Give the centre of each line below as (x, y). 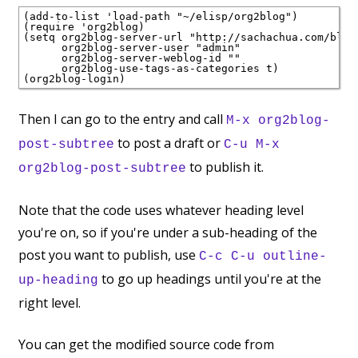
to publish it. (225, 167)
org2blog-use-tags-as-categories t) (151, 68)
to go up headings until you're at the (210, 278)
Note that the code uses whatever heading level (161, 210)
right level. (50, 302)
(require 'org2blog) (84, 26)
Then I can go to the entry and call (122, 119)
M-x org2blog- (278, 120)
